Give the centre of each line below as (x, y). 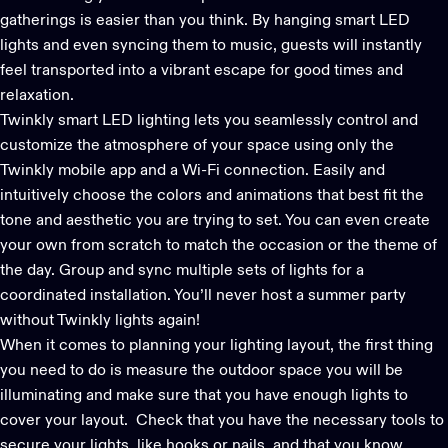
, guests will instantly (347, 45)
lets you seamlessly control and (304, 120)
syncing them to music (192, 45)
